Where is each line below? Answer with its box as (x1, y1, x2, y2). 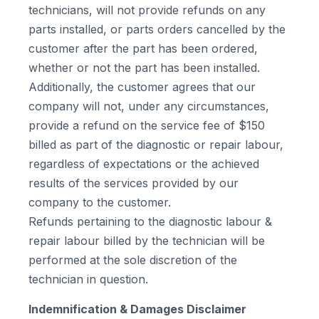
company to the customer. (28, 195, 171, 209)
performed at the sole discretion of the (28, 253, 237, 267)
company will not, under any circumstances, (28, 99, 269, 113)
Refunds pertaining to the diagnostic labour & (28, 214, 272, 229)
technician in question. (28, 272, 148, 286)
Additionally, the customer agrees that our (28, 80, 256, 94)
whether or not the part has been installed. (28, 61, 260, 75)
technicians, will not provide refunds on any (28, 3, 266, 17)
